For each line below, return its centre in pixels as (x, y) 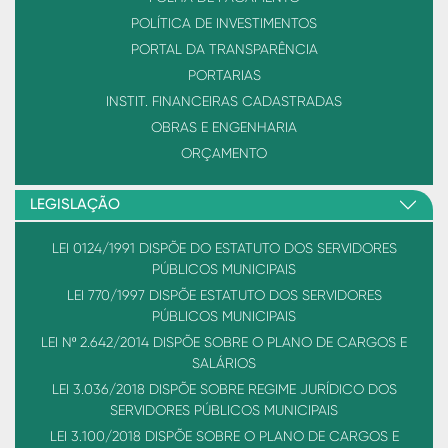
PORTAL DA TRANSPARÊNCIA (224, 49)
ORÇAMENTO (224, 153)
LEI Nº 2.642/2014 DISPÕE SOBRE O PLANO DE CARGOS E (224, 342)
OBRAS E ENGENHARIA (224, 127)
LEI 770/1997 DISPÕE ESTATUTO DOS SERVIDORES (224, 295)
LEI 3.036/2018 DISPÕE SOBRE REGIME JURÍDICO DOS (224, 389)
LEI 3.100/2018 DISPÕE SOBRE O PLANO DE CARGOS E (224, 436)
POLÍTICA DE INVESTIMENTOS (224, 23)
